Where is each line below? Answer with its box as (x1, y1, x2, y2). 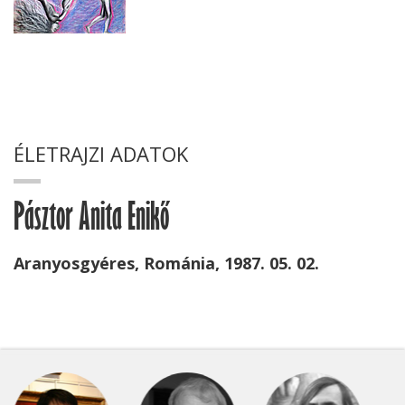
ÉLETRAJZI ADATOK (14, 140, 188, 167)
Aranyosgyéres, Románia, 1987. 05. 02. (14, 252, 319, 274)
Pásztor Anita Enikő (14, 205, 169, 241)
